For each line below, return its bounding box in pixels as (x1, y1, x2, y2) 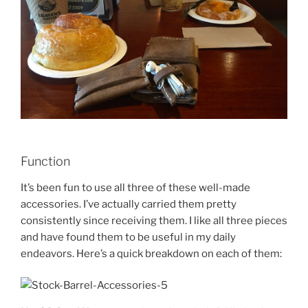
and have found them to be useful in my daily (21, 230, 236, 243)
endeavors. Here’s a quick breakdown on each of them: (21, 247, 282, 260)
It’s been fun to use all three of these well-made (21, 181, 250, 194)
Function (21, 154, 70, 169)
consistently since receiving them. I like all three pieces (21, 214, 287, 227)
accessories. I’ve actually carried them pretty (21, 197, 236, 210)
